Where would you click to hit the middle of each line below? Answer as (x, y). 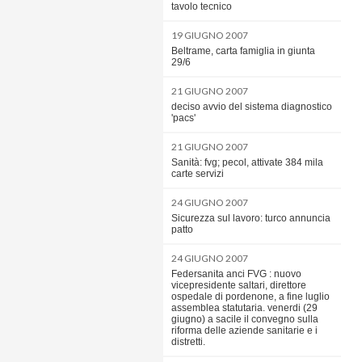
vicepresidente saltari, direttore (239, 285)
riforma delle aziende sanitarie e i (244, 330)
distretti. (188, 342)
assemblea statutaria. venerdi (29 (244, 308)
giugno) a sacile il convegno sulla (245, 319)
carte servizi (198, 174)
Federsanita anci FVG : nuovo (236, 274)
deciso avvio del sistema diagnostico (252, 107)
